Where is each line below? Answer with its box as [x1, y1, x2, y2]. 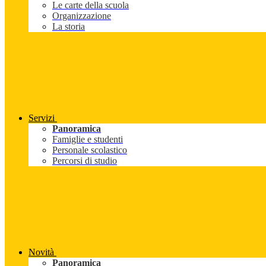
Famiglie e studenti [52, 134, 123, 145]
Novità [28, 247, 54, 258]
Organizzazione [52, 11, 111, 21]
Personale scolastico [52, 145, 127, 156]
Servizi [28, 113, 55, 123]
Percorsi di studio [52, 156, 117, 166]
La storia [52, 21, 85, 32]
